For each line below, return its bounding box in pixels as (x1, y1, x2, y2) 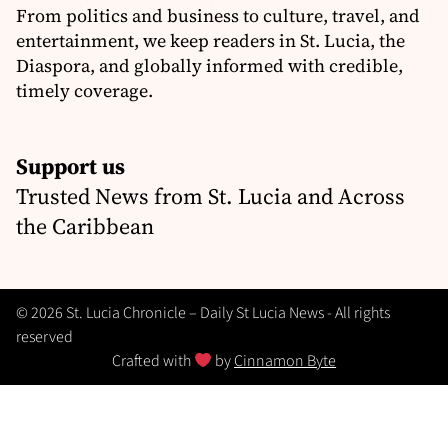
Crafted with (111, 350, 194, 373)
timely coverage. (16, 78, 153, 104)
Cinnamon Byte (234, 350, 337, 373)
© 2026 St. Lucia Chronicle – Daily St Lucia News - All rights (16, 302, 390, 325)
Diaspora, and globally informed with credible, (16, 53, 403, 79)
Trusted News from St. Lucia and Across (16, 181, 405, 212)
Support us (16, 151, 125, 182)
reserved (16, 326, 73, 349)
